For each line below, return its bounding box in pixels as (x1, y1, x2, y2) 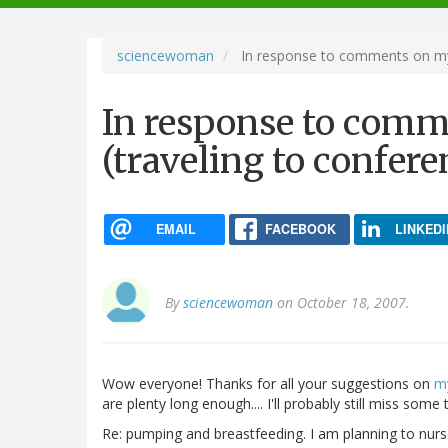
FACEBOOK (264, 219, 336, 238)
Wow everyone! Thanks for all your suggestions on (102, 374, 434, 394)
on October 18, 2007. (273, 293, 410, 313)
